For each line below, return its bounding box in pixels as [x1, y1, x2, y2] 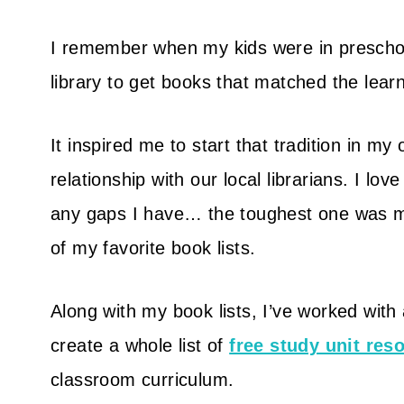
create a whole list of [50, 335, 230, 355]
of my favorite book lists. [50, 238, 256, 258]
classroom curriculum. [50, 370, 234, 390]
